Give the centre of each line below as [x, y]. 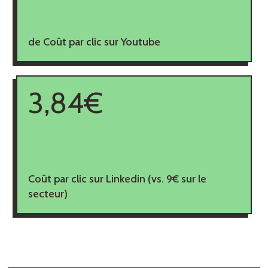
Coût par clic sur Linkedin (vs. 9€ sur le [117, 179]
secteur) [48, 194]
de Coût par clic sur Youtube [94, 42]
